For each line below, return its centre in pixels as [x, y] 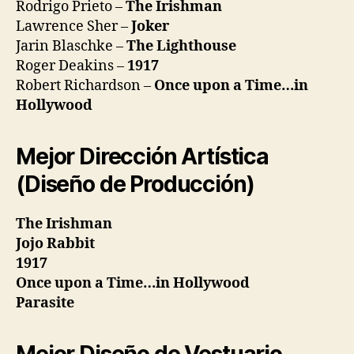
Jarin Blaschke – [71, 46]
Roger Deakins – [72, 66]
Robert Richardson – [85, 85]
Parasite [45, 303]
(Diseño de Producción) [135, 184]
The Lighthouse [181, 46]
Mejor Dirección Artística [142, 156]
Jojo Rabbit [55, 243]
